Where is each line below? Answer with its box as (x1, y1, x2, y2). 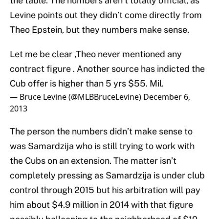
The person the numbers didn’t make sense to (10, 126, 193, 137)
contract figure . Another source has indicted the (10, 64, 205, 74)
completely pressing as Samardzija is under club (10, 170, 205, 181)
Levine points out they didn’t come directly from (10, 10, 202, 21)
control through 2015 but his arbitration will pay (10, 185, 200, 196)
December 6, (143, 91, 190, 103)
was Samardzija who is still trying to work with (10, 141, 195, 152)
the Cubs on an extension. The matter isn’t (10, 155, 176, 166)
